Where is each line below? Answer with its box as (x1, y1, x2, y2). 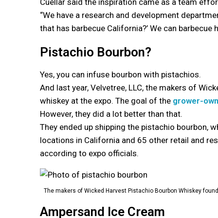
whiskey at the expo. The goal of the (40, 95, 173, 106)
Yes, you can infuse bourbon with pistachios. (40, 69, 201, 79)
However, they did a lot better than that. (40, 109, 182, 119)
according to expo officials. (40, 148, 139, 158)
